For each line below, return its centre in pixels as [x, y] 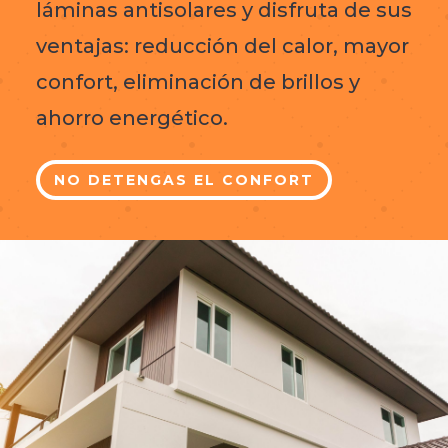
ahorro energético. [131, 118]
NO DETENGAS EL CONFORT [183, 179]
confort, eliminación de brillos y [197, 82]
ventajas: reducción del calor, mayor [222, 46]
